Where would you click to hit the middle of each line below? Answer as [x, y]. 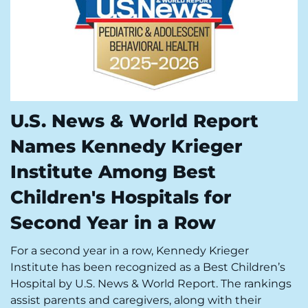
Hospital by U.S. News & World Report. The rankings [151, 283]
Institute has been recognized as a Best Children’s [148, 267]
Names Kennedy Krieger [126, 146]
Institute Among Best [113, 172]
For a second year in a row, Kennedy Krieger [130, 250]
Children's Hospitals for [121, 197]
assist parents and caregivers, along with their [136, 300]
